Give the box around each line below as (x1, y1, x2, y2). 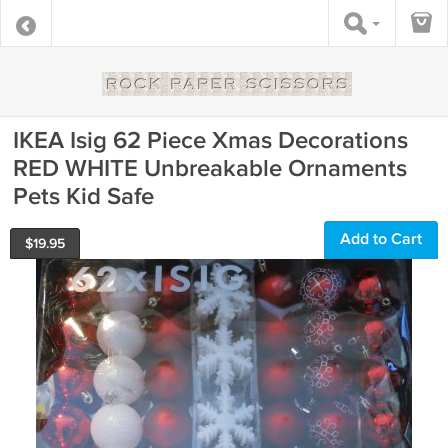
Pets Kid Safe (13, 182, 154, 211)
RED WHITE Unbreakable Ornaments (13, 154, 407, 183)
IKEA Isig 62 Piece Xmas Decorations (13, 126, 408, 155)
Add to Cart (340, 230, 422, 249)
